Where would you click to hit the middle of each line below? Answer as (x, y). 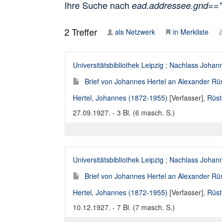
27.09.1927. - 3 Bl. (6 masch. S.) (124, 112)
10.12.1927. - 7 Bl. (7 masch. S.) (124, 207)
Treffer (83, 32)
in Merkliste (191, 32)
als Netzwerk (135, 32)
